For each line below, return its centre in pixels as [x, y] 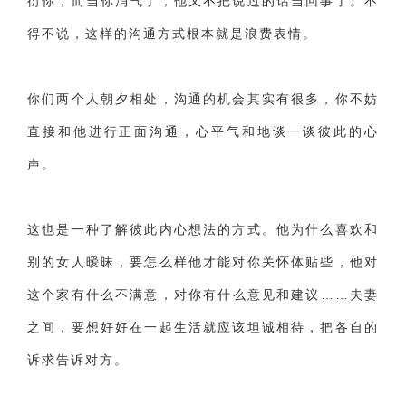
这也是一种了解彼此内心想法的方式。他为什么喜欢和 [203, 229]
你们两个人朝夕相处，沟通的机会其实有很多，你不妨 [203, 99]
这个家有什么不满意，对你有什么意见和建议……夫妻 [203, 295]
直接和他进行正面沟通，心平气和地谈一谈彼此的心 [203, 131]
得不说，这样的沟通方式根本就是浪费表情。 [172, 34]
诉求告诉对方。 [78, 360]
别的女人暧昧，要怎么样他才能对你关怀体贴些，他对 [203, 262]
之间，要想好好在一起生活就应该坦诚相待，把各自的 [203, 327]
